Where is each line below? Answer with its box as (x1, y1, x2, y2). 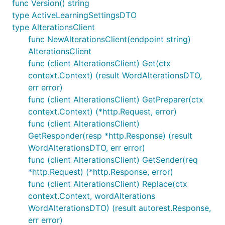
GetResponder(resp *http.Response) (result (28, 131, 192, 141)
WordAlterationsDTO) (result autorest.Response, (28, 203, 211, 213)
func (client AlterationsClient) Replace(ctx (28, 179, 187, 189)
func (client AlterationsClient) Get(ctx (28, 58, 171, 68)
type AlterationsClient (12, 22, 95, 32)
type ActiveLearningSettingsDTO (12, 10, 137, 20)
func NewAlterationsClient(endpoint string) (28, 34, 191, 44)
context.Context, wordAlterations (28, 191, 155, 201)
